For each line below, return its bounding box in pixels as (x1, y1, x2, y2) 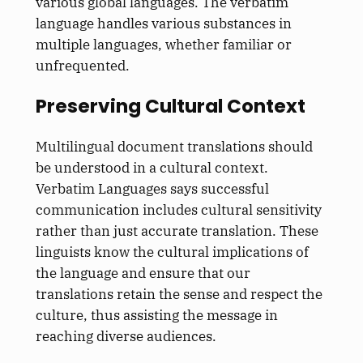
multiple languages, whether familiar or (35, 36, 292, 54)
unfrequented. (35, 57, 130, 75)
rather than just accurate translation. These (35, 221, 318, 240)
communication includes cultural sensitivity (35, 200, 322, 219)
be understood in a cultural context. (35, 158, 268, 177)
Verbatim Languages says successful (35, 179, 269, 198)
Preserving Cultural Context (35, 92, 305, 119)
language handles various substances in (35, 15, 292, 33)
